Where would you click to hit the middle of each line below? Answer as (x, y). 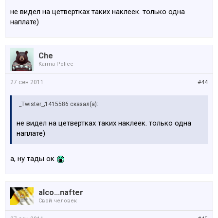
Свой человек (58, 201)
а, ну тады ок (33, 159)
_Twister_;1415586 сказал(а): (59, 104)
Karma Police (56, 64)
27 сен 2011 (27, 82)
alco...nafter (61, 192)
